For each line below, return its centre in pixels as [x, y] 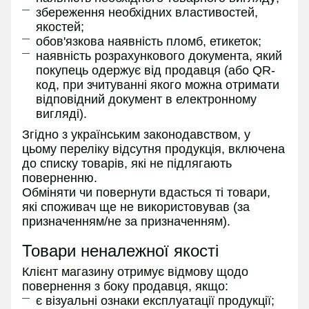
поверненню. [60, 178]
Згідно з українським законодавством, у [136, 135]
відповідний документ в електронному [146, 99]
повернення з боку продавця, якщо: [125, 287]
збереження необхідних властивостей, [147, 12]
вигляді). [61, 113]
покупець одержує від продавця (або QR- [156, 70]
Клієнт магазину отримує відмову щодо [135, 272]
